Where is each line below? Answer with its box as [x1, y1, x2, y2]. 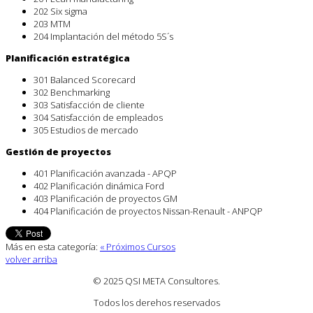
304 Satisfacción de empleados [34, 111, 163, 124]
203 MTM [34, 17, 71, 31]
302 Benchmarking [34, 86, 110, 99]
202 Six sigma [34, 5, 87, 18]
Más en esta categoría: [6, 240, 98, 254]
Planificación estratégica [6, 52, 130, 65]
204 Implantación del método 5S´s [34, 30, 173, 43]
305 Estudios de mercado [34, 124, 138, 137]
